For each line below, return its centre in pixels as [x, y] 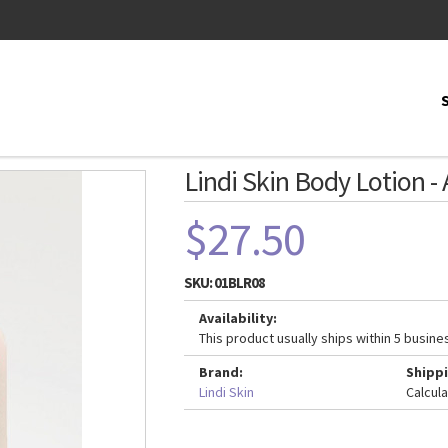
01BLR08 [239, 282]
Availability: [238, 318]
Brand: [221, 372]
